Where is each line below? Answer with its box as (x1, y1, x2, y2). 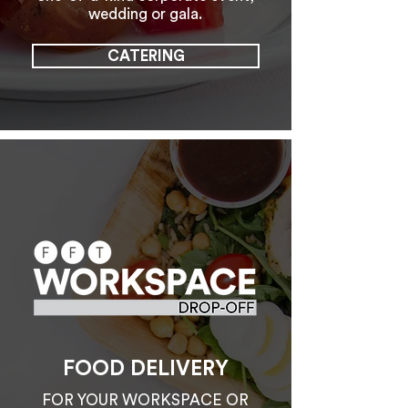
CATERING (107, 48, 185, 64)
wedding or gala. (88, 6, 202, 22)
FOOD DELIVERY (62, 358, 229, 379)
